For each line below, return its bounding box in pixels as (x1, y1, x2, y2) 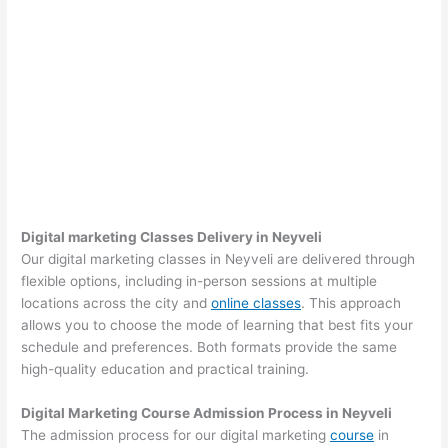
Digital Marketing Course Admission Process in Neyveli (21, 405, 393, 422)
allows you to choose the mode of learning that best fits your (21, 317, 414, 334)
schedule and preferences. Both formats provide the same (21, 339, 398, 356)
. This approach (301, 295, 402, 312)
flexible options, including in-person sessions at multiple (21, 273, 378, 290)
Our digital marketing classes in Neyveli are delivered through (21, 251, 416, 268)
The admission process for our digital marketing (21, 427, 331, 444)
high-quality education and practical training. (21, 361, 310, 378)
